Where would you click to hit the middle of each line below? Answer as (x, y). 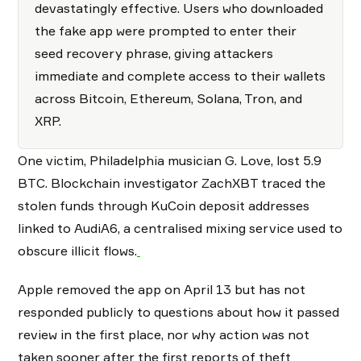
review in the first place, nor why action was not (164, 335)
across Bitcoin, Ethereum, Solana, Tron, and (168, 99)
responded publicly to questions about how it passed (178, 312)
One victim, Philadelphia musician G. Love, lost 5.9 (170, 161)
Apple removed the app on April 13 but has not (162, 290)
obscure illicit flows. (77, 251)
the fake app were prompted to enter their (166, 31)
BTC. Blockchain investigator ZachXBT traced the (172, 183)
